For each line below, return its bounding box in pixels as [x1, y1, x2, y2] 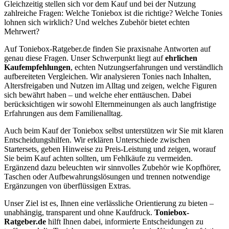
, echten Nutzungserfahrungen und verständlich [71, 62, 223, 72]
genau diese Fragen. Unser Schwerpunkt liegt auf [4, 53, 165, 62]
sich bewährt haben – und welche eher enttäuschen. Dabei [4, 90, 191, 99]
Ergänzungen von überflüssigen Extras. [4, 181, 131, 190]
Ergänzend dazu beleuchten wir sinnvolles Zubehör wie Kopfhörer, [4, 163, 221, 172]
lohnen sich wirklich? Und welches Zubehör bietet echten [4, 17, 190, 27]
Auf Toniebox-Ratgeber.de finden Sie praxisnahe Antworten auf [4, 44, 211, 53]
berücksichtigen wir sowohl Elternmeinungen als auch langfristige [4, 99, 216, 108]
